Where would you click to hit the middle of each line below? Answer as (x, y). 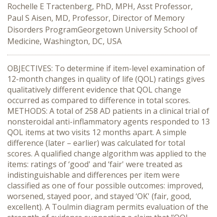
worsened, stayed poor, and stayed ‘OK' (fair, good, (99, 196)
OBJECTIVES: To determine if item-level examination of (106, 68)
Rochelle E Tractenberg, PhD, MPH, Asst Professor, (100, 6)
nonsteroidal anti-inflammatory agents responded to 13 (108, 122)
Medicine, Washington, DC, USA (64, 41)
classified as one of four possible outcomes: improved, (105, 186)
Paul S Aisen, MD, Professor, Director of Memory (96, 18)
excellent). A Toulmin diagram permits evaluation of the (108, 207)
